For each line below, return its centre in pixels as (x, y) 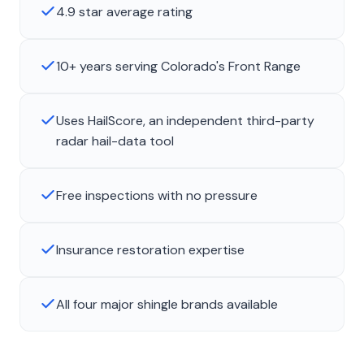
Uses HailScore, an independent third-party (185, 121)
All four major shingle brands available (167, 305)
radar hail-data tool (115, 141)
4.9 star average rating (124, 12)
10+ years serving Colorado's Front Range (178, 67)
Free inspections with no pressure (157, 196)
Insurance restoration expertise (150, 250)
